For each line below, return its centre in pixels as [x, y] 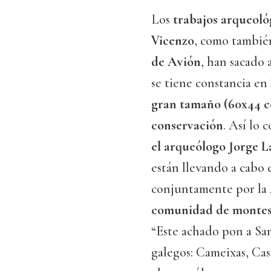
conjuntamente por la [209, 189]
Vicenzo [173, 41]
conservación [187, 126]
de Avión [176, 62]
